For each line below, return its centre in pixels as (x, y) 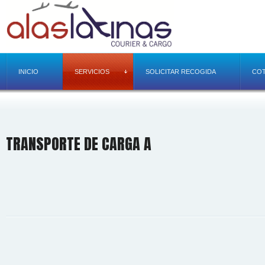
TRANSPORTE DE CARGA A (79, 144)
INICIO (28, 72)
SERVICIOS (92, 72)
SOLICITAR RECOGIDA (181, 72)
